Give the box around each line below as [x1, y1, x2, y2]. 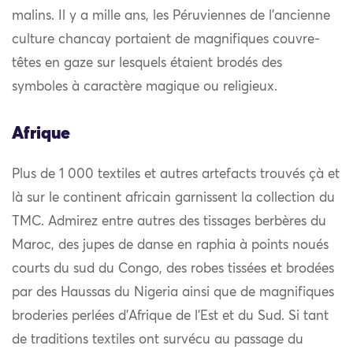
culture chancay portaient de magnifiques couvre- [12, 33, 320, 47]
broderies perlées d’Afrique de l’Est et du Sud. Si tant [12, 309, 329, 323]
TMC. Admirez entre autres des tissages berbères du [12, 214, 326, 229]
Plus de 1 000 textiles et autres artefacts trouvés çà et [12, 167, 340, 181]
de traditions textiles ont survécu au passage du [12, 333, 303, 347]
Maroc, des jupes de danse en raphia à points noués [12, 238, 329, 252]
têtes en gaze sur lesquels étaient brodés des [12, 57, 282, 71]
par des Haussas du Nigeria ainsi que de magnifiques [12, 285, 334, 299]
